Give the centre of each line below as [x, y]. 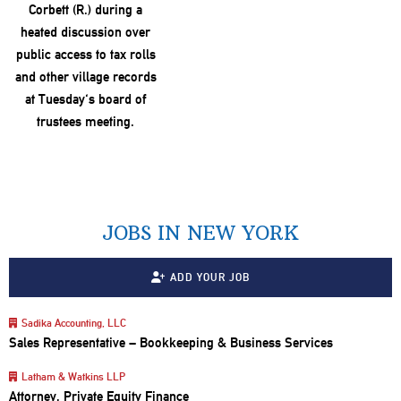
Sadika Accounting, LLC [73, 323]
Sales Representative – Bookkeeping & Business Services [171, 342]
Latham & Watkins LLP [73, 376]
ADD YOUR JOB [209, 277]
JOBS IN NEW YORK [200, 233]
